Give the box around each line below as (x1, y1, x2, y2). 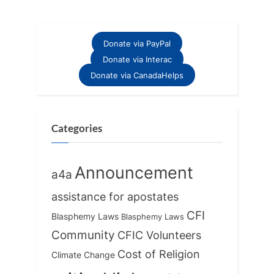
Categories (51, 122, 102, 135)
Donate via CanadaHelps (91, 70, 183, 80)
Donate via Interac (102, 54, 172, 64)
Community (51, 228, 115, 242)
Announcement (75, 162, 193, 183)
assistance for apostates (51, 190, 179, 203)
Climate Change (51, 250, 115, 260)
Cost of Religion (117, 247, 200, 261)
